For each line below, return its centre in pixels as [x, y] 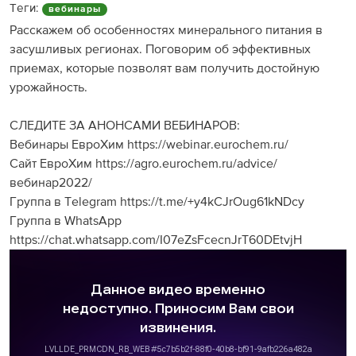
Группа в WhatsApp [66, 221]
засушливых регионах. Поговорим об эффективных [160, 49]
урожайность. [48, 87]
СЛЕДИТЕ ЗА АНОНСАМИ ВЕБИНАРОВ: [125, 126]
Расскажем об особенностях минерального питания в [166, 30]
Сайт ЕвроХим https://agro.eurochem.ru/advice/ [143, 164]
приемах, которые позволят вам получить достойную [164, 68]
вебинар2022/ [51, 183]
